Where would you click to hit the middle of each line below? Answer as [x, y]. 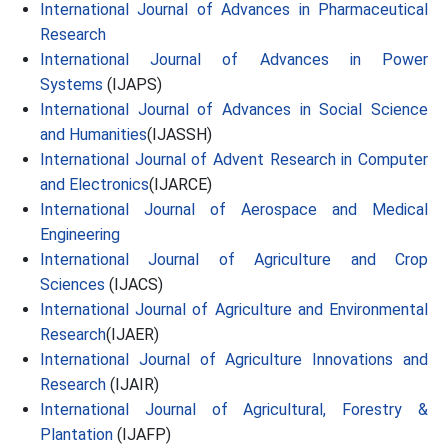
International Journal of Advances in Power [234, 59]
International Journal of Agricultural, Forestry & [234, 409]
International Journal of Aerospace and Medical [234, 209]
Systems [73, 84]
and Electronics [94, 184]
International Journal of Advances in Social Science [234, 109]
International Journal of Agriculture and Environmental [234, 309]
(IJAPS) [134, 84]
